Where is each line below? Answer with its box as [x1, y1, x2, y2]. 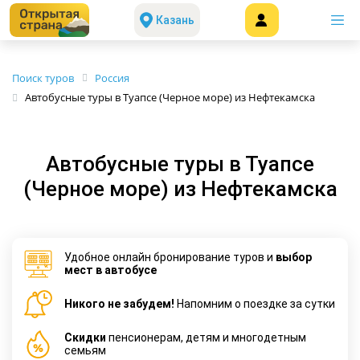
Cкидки [64, 331, 106, 345]
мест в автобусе [64, 264, 157, 277]
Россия [95, 71, 129, 85]
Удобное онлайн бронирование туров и [64, 251, 276, 264]
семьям [64, 344, 106, 358]
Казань [156, 14, 194, 27]
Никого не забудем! [64, 297, 174, 311]
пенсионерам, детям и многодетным [106, 331, 306, 345]
